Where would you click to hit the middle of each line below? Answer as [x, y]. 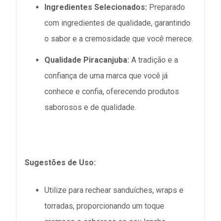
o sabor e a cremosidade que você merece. [119, 38]
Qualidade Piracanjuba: [87, 60]
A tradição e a [154, 60]
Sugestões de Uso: [60, 162]
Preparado [166, 7]
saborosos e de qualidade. [90, 107]
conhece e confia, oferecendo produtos [112, 91]
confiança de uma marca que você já [106, 75]
